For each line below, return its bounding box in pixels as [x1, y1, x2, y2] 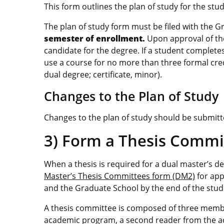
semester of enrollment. [44, 32, 147, 44]
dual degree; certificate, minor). [44, 68, 162, 80]
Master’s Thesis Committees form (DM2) [44, 170, 195, 181]
